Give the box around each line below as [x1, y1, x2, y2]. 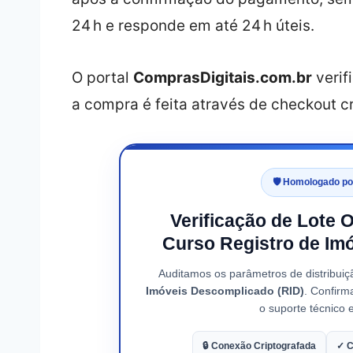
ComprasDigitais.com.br [132, 69, 312, 87]
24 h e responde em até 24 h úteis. [71, 17, 314, 35]
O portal [71, 69, 133, 87]
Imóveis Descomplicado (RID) [145, 284, 304, 298]
